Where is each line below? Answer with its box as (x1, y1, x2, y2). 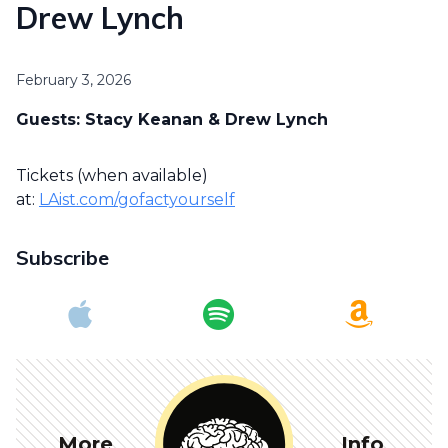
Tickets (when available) (16, 166, 208, 186)
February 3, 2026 (16, 71, 131, 90)
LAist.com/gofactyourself (39, 190, 235, 210)
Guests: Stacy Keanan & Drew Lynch (16, 110, 328, 130)
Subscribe (16, 245, 109, 271)
